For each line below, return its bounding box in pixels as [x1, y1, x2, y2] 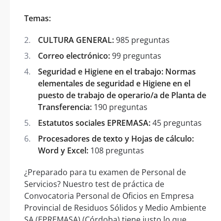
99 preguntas [110, 50, 161, 61]
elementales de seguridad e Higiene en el [38, 77, 190, 89]
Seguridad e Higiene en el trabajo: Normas [38, 66, 196, 77]
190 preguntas [92, 101, 147, 112]
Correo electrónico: [38, 50, 110, 61]
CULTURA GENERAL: [38, 34, 114, 45]
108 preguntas [88, 145, 144, 156]
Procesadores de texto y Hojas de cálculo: [38, 133, 194, 144]
